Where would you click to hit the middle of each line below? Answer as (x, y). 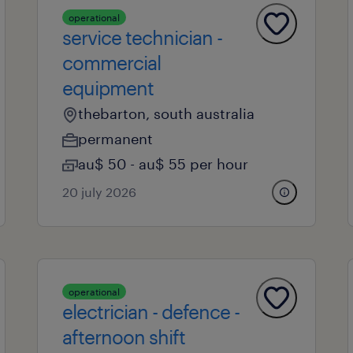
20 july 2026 (99, 192)
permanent (115, 139)
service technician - (142, 37)
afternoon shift (123, 337)
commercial (111, 63)
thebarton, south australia (166, 113)
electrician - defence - (150, 312)
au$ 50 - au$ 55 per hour (163, 164)
